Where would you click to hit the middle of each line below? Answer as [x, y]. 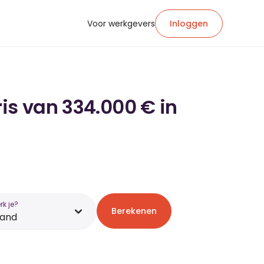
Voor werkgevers [121, 23]
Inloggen [189, 23]
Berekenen [134, 211]
